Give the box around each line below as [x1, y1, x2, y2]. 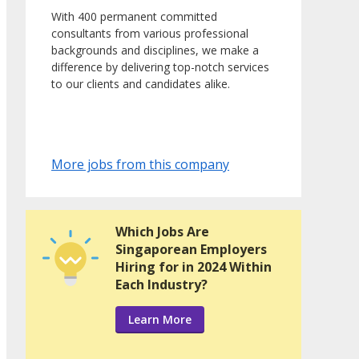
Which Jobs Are [115, 223, 209, 241]
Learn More [128, 312, 192, 328]
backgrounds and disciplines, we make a [51, 42, 259, 58]
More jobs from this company [51, 155, 229, 174]
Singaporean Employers [115, 240, 267, 259]
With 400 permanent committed [51, 9, 217, 25]
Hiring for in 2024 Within [115, 258, 272, 276]
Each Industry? [115, 276, 208, 294]
